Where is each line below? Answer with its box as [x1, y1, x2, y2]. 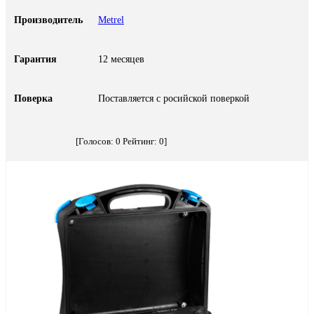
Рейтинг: [121, 135, 159, 146]
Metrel [98, 14, 124, 25]
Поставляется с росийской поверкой [98, 93, 250, 104]
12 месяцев [98, 53, 144, 64]
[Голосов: [76, 135, 116, 146]
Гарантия [14, 53, 57, 64]
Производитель [14, 14, 83, 25]
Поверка [14, 93, 53, 104]
